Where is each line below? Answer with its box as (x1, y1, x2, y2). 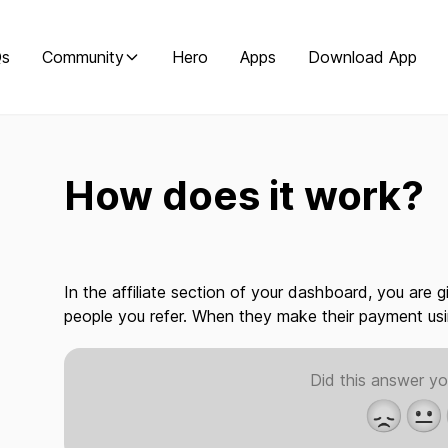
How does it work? (64, 171, 424, 220)
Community (42, 47, 124, 67)
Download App (308, 47, 417, 67)
